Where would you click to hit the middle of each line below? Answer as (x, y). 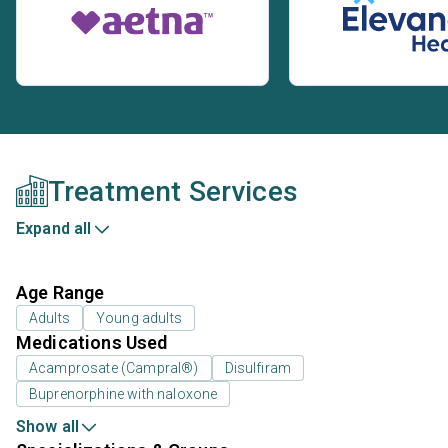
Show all (48, 426)
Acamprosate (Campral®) (114, 367)
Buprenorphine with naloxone (123, 393)
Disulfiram (258, 367)
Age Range (60, 292)
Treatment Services (173, 191)
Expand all (54, 228)
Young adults (138, 317)
